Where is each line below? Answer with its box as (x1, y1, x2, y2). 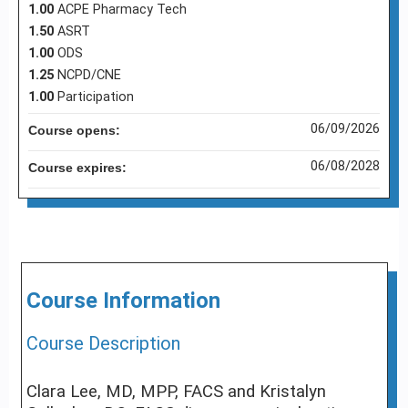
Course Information (25, 288, 220, 314)
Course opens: (28, 123, 124, 138)
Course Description (25, 332, 180, 355)
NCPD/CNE (57, 67, 121, 84)
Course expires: (28, 160, 130, 176)
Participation (57, 89, 134, 106)
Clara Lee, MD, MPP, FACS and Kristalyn (25, 382, 326, 403)
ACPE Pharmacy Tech (57, 2, 187, 18)
